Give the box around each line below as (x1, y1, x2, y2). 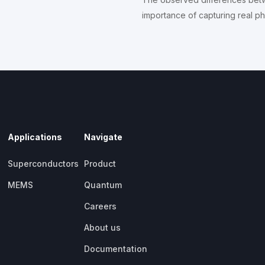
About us (83, 222, 121, 233)
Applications (8, 132, 63, 143)
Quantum (83, 180, 122, 190)
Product (83, 159, 116, 169)
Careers (83, 201, 117, 212)
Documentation (83, 244, 147, 254)
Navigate (83, 132, 122, 143)
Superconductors (8, 159, 79, 169)
